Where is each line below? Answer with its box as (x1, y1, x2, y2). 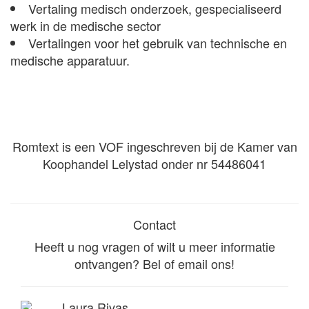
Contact (133, 215, 176, 233)
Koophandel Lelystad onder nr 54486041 (43, 154, 266, 172)
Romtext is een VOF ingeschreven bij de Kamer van (12, 137, 297, 155)
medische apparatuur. (10, 51, 130, 69)
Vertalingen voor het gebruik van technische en (28, 34, 287, 52)
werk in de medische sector (10, 17, 161, 34)
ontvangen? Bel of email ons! (74, 255, 235, 272)
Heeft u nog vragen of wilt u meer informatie (34, 237, 275, 255)
